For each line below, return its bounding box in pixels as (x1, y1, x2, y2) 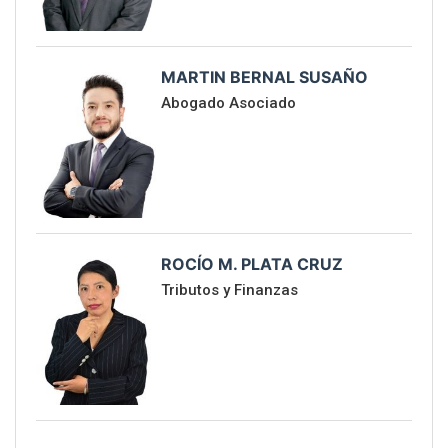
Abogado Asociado (161, 94, 297, 113)
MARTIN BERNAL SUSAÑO (161, 67, 369, 88)
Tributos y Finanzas (161, 281, 299, 300)
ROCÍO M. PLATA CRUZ (161, 254, 344, 275)
